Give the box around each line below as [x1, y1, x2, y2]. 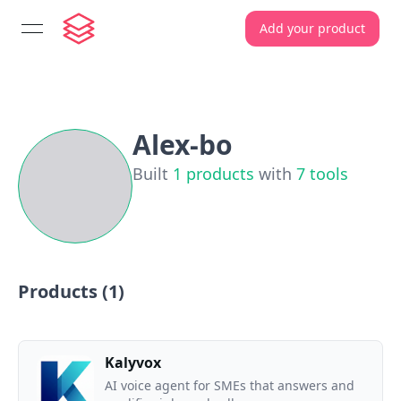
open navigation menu [30, 28, 184, 48]
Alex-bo [132, 126, 233, 163]
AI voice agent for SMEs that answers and [105, 377, 354, 394]
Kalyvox [105, 353, 161, 372]
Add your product [260, 20, 365, 37]
